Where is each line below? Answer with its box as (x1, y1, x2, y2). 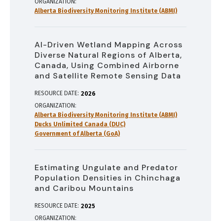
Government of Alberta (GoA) (35, 130, 120, 138)
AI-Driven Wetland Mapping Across (35, 39, 183, 50)
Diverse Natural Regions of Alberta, (35, 50, 182, 61)
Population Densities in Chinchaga (35, 173, 181, 184)
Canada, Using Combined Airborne (35, 60, 179, 71)
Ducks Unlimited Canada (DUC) (35, 121, 125, 128)
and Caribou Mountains (35, 183, 134, 194)
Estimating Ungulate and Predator (35, 162, 178, 173)
